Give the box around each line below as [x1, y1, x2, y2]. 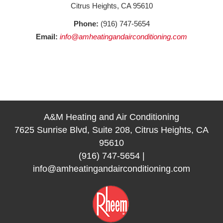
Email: [36, 32, 58, 41]
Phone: [73, 19, 99, 28]
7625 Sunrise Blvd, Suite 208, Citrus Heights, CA [14, 124, 209, 135]
